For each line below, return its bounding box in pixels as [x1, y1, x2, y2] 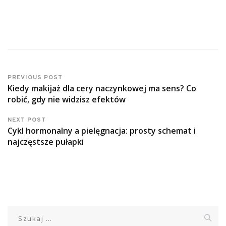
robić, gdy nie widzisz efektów [8, 94, 126, 105]
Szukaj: [7, 206, 33, 216]
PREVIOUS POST [8, 74, 63, 82]
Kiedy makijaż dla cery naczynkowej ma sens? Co [8, 83, 196, 94]
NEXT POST [8, 116, 46, 125]
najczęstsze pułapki [8, 136, 84, 148]
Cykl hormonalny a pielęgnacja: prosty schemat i [8, 125, 196, 137]
